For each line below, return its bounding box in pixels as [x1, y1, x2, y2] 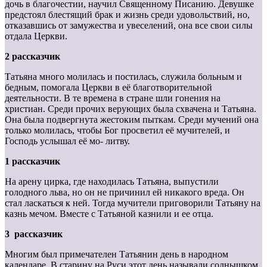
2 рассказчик [5, 51, 60, 62]
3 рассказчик [5, 229, 63, 240]
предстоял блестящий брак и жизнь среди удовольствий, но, [5, 10, 250, 20]
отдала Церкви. [5, 31, 67, 42]
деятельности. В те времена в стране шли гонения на [5, 93, 221, 104]
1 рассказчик [5, 156, 60, 167]
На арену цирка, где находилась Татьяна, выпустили [5, 176, 219, 187]
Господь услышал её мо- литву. [5, 136, 130, 147]
